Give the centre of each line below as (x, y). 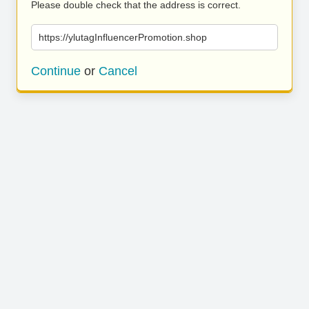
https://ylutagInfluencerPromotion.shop (123, 37)
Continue (56, 71)
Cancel (118, 71)
